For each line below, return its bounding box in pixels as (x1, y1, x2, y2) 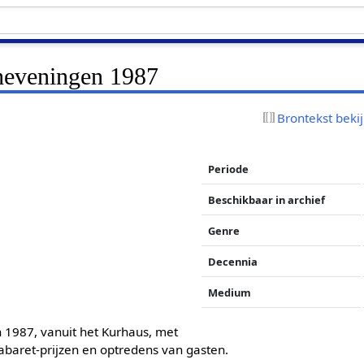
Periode (208, 161, 249, 176)
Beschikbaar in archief (208, 192, 326, 207)
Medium (208, 284, 252, 300)
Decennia (208, 253, 258, 269)
